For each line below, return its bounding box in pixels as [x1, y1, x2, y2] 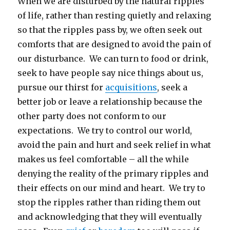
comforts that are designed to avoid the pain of [17, 39, 212, 50]
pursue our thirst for [17, 82, 106, 93]
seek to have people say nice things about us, [17, 68, 204, 79]
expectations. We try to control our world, [17, 125, 193, 136]
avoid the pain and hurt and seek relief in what [17, 140, 212, 150]
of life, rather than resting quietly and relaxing [17, 10, 212, 21]
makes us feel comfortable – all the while [17, 154, 189, 165]
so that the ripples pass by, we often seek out [17, 25, 203, 35]
